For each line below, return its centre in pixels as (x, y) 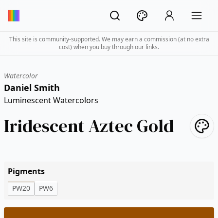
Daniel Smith (32, 88)
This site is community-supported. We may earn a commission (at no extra (109, 39)
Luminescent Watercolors (51, 100)
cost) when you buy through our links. (109, 47)
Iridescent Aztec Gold (89, 126)
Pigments (26, 171)
